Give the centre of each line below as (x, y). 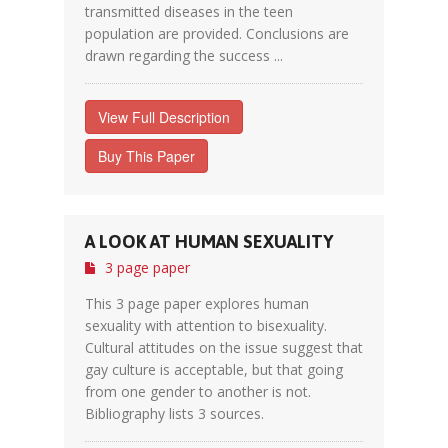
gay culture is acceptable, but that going (214, 369)
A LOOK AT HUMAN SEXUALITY (209, 241)
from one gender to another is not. (198, 391)
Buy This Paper (146, 156)
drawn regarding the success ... (184, 55)
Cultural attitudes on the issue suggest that (224, 347)
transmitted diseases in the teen (189, 11)
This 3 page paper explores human (197, 303)
